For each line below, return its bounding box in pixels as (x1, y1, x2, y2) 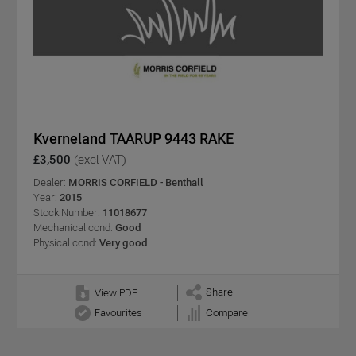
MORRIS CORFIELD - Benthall (68, 176, 203, 188)
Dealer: (33, 176, 68, 188)
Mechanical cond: (33, 221, 113, 234)
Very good (97, 236, 148, 249)
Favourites (94, 307, 141, 319)
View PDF (94, 286, 137, 299)
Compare (205, 307, 248, 319)
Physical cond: (33, 236, 97, 249)
